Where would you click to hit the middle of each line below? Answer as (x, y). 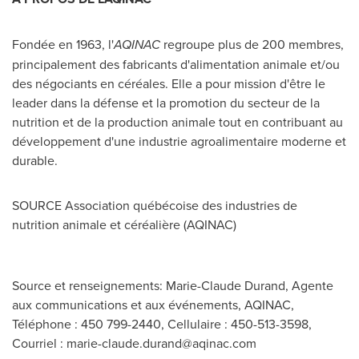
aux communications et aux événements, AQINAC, (153, 305)
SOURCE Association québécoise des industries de (155, 205)
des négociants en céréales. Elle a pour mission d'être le (169, 83)
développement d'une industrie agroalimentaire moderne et (179, 141)
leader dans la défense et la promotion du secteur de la (166, 103)
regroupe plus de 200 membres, (252, 44)
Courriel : (39, 343)
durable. (35, 160)
